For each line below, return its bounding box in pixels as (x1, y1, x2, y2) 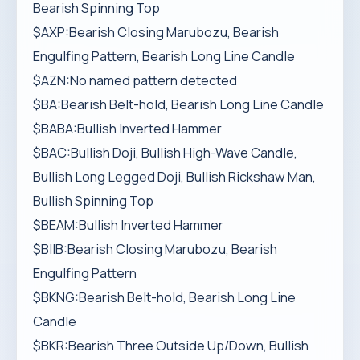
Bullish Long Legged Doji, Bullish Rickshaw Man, (33, 168, 316, 186)
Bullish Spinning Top (33, 192, 153, 210)
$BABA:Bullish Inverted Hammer (33, 120, 222, 137)
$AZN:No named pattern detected (33, 72, 237, 89)
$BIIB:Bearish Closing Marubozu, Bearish (33, 240, 277, 258)
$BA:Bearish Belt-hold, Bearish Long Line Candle (33, 96, 324, 113)
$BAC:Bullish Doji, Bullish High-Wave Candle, (33, 144, 297, 162)
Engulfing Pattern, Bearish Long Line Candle (33, 47, 295, 65)
